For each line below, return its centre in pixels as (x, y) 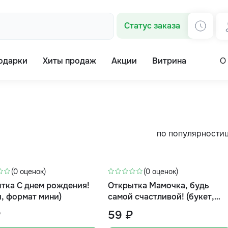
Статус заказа (152, 26)
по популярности (191, 133)
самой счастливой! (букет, (161, 197)
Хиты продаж (69, 61)
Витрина (169, 61)
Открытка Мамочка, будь (159, 186)
